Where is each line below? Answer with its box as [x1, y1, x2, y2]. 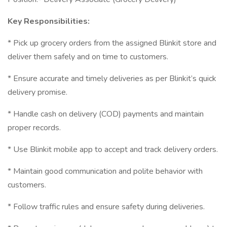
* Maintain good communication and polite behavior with [8, 166, 203, 177]
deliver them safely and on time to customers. [8, 51, 168, 62]
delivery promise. [8, 87, 67, 98]
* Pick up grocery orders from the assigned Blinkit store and [8, 37, 216, 49]
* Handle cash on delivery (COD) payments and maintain [8, 108, 204, 120]
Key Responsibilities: [8, 16, 90, 27]
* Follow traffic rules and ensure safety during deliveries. [8, 201, 205, 212]
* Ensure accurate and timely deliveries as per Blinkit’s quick [8, 73, 216, 84]
